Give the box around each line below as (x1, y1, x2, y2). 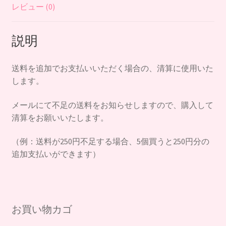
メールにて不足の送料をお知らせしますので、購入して (11, 99, 213, 110)
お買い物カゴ (11, 202, 72, 215)
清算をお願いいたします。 (11, 112, 108, 123)
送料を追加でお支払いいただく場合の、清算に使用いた (11, 63, 213, 73)
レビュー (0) (11, 2, 55, 12)
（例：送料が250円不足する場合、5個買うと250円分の (11, 136, 209, 147)
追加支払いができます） (11, 149, 100, 159)
